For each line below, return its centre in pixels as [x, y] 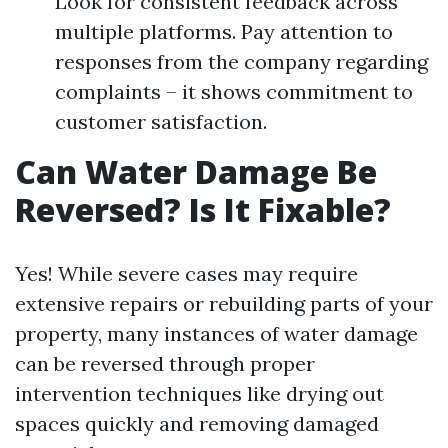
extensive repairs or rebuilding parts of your [224, 303]
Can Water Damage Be [196, 171]
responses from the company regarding [241, 61]
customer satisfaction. [161, 121]
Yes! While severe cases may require [186, 273]
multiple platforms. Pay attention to [224, 31]
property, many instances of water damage [216, 333]
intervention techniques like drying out [199, 393]
